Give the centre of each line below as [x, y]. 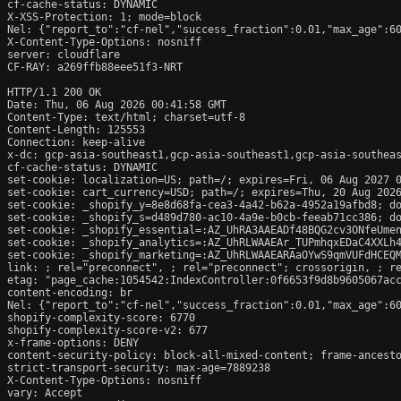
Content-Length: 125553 [76, 129]
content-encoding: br [70, 292]
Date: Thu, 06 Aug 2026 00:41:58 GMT [117, 104]
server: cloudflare [64, 54]
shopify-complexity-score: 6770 [101, 317]
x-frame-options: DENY [73, 342]
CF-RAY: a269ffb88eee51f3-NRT [95, 67]
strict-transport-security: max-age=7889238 [139, 367]
